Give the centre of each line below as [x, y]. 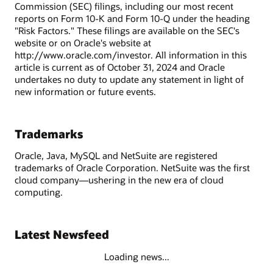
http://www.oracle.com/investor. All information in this [131, 55]
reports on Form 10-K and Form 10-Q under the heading [132, 19]
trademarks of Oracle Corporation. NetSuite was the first [132, 168]
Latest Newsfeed [62, 235]
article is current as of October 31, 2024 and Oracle [120, 67]
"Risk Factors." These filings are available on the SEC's [127, 31]
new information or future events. [85, 92]
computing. [39, 192]
